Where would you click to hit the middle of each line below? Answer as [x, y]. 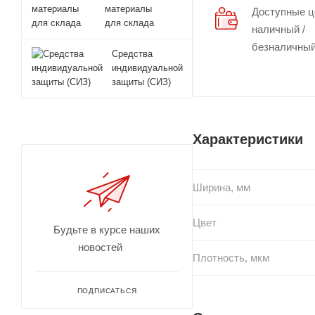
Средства [132, 54]
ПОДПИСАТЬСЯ [107, 291]
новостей [107, 247]
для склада [129, 23]
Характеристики [248, 139]
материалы [128, 9]
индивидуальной [147, 68]
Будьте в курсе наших [107, 230]
